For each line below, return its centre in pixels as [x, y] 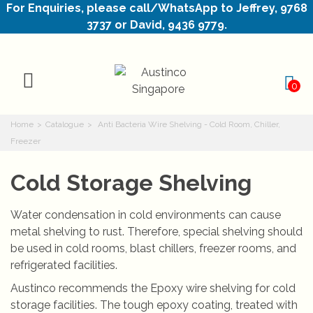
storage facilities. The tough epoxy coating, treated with [154, 305]
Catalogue [65, 124]
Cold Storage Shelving [131, 183]
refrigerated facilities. [64, 265]
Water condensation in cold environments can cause [146, 215]
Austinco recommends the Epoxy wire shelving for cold [153, 288]
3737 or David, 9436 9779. [156, 25]
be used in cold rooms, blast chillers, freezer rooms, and [153, 248]
